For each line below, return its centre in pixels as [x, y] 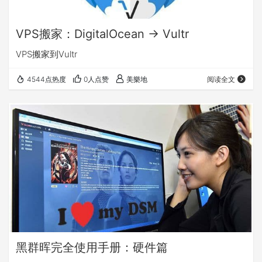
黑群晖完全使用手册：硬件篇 [92, 248]
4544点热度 [46, 79]
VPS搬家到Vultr [46, 54]
